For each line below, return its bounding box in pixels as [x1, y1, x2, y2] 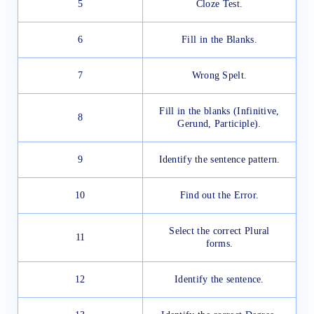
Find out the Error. [179, 190, 259, 201]
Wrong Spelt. [191, 70, 247, 81]
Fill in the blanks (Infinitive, [159, 106, 280, 117]
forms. [205, 238, 233, 250]
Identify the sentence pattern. [158, 154, 280, 165]
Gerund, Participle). [177, 118, 261, 130]
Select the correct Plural [169, 226, 270, 237]
